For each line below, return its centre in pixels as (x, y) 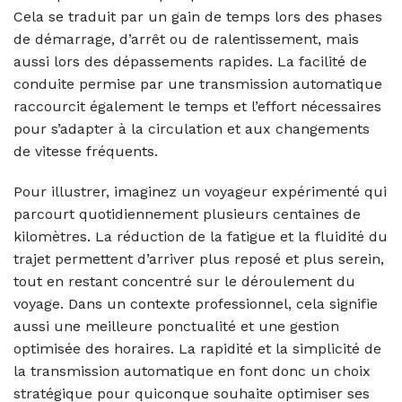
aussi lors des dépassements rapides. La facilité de (190, 61)
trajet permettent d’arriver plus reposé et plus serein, (199, 259)
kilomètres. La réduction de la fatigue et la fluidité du (201, 237)
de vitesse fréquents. (86, 151)
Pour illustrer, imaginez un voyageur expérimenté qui (200, 192)
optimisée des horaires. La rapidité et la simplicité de (197, 349)
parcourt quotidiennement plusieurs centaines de (187, 214)
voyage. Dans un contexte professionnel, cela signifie (196, 304)
